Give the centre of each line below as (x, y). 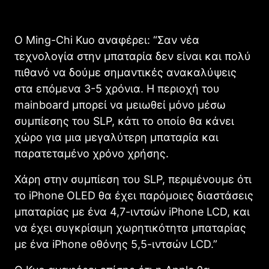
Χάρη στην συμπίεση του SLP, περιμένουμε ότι (133, 179)
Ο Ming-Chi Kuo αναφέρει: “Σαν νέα (107, 40)
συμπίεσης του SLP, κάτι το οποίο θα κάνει (124, 121)
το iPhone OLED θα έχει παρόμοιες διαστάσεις (134, 195)
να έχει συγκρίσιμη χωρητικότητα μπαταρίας (130, 228)
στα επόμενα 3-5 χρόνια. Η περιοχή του (117, 88)
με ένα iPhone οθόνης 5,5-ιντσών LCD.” (116, 244)
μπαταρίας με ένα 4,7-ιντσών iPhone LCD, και (132, 211)
